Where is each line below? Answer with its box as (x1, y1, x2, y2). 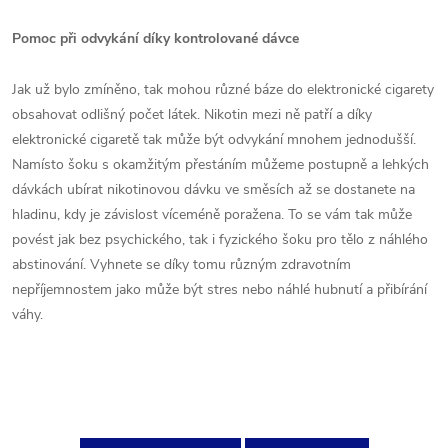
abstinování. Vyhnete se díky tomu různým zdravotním (12, 255, 351, 274)
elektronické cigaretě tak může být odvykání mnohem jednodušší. (12, 130, 416, 149)
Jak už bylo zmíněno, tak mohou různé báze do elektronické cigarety (12, 80, 434, 99)
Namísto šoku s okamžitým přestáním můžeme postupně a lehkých (12, 155, 429, 174)
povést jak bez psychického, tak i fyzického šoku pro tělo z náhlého (12, 230, 428, 249)
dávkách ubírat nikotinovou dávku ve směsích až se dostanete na (12, 180, 415, 199)
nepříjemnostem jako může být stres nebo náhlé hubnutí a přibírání (12, 280, 427, 299)
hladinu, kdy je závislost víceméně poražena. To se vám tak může (12, 205, 412, 224)
